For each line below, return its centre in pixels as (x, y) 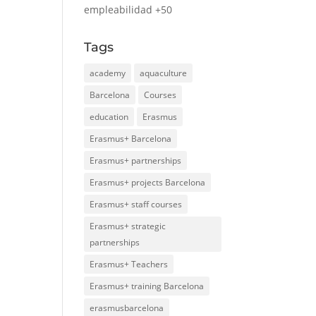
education (109, 117)
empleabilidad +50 (128, 10)
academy (108, 73)
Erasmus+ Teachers (129, 264)
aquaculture (164, 73)
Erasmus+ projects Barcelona (148, 182)
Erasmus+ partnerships (136, 160)
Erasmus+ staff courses (136, 204)
